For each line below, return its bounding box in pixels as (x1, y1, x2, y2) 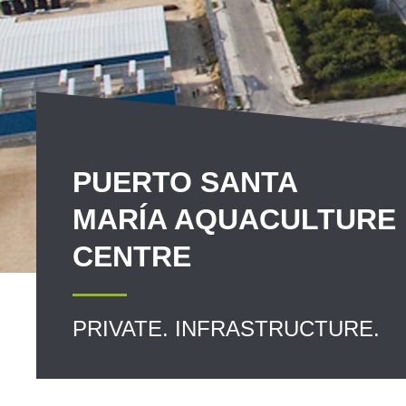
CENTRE (72, 240, 191, 273)
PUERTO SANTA (72, 166, 297, 198)
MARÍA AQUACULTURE (72, 203, 396, 236)
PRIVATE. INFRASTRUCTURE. (72, 316, 380, 341)
